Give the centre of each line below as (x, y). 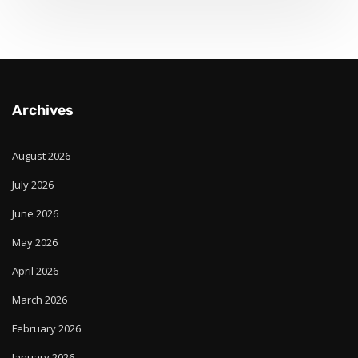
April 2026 (35, 270)
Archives (43, 110)
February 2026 (46, 328)
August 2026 (41, 155)
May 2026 (35, 242)
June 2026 (35, 213)
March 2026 (40, 299)
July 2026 (33, 184)
